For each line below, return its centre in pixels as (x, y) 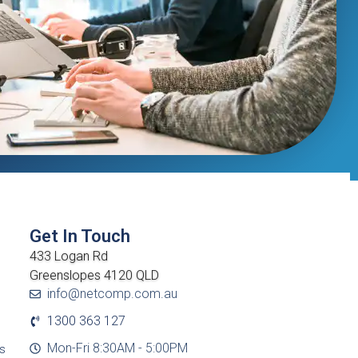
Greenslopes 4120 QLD (94, 276)
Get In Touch (80, 237)
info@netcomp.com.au (113, 293)
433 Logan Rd (68, 257)
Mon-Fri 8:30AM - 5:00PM (118, 348)
